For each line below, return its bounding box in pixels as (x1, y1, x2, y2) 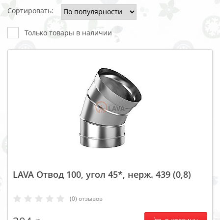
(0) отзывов (70, 194, 103, 203)
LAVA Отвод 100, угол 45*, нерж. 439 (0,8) (13, 168, 191, 180)
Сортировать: (7, 6, 54, 16)
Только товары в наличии (25, 27, 112, 37)
